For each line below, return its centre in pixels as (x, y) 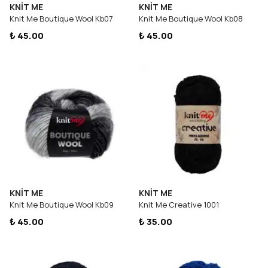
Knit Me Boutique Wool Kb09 (62, 205)
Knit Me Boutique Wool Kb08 (191, 19)
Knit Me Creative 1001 (179, 205)
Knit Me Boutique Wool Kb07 (61, 19)
